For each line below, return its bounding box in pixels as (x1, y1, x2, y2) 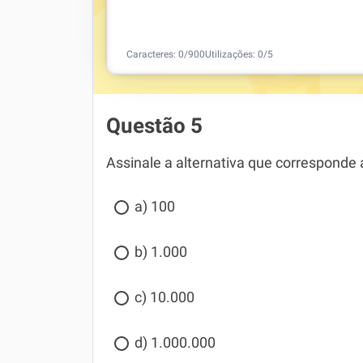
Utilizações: (205, 49, 258, 60)
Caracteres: (126, 49, 178, 60)
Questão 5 (106, 113, 203, 138)
